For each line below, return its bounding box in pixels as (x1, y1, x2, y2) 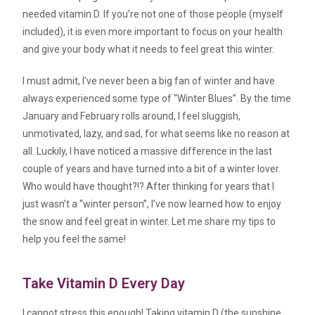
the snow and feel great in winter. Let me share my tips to (22, 215, 276, 227)
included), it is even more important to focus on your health (22, 25, 283, 37)
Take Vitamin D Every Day (22, 274, 186, 292)
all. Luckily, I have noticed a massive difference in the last (22, 145, 273, 157)
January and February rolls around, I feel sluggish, (22, 110, 241, 122)
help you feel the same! (22, 233, 127, 245)
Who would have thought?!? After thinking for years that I (22, 180, 275, 192)
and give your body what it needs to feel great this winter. (22, 43, 275, 55)
